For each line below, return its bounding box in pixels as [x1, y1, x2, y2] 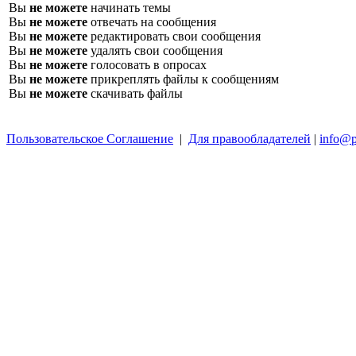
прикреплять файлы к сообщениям [87, 72, 279, 86]
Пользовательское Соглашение [6, 131, 173, 145]
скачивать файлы [87, 86, 183, 100]
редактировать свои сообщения [87, 29, 261, 43]
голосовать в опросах [87, 57, 207, 72]
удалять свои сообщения [87, 43, 222, 57]
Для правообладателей [188, 131, 311, 145]
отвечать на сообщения [87, 14, 216, 29]
